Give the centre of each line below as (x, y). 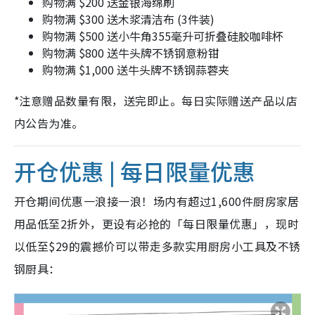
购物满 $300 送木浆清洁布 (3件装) (128, 19)
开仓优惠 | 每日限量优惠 (135, 171)
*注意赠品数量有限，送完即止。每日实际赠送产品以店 (156, 100)
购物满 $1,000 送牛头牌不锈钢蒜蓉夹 (136, 69)
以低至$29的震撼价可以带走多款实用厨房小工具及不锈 (157, 246)
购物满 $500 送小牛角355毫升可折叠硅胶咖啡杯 (163, 36)
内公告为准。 (49, 123)
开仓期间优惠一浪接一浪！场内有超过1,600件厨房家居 (157, 201)
